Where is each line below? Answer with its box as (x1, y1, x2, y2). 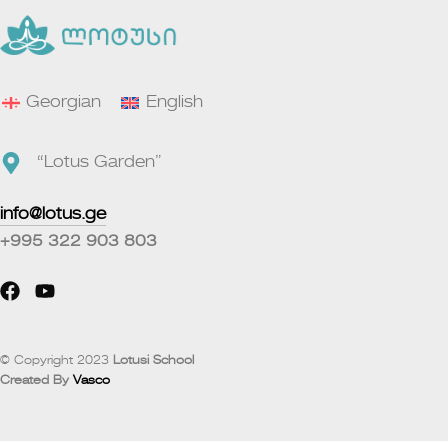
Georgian (26, 94, 102, 111)
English (145, 94, 203, 111)
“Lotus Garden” (37, 154, 162, 171)
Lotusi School (113, 354, 194, 367)
